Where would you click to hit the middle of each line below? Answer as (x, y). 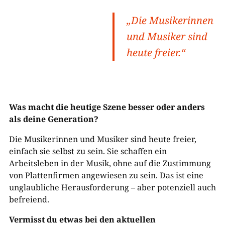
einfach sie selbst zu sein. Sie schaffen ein (88, 151)
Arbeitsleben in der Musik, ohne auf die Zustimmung (110, 163)
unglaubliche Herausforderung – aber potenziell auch (112, 187)
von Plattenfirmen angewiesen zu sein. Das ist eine (106, 175)
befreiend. (29, 199)
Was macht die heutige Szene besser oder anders (107, 107)
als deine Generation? (53, 119)
